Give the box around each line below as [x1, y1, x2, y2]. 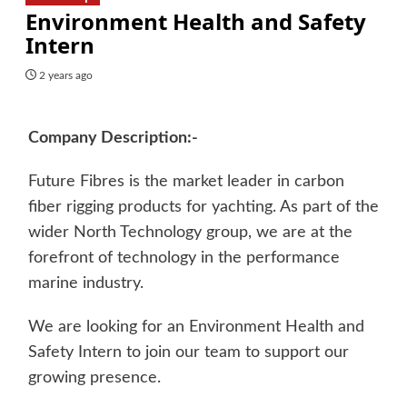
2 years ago [38, 69, 93, 81]
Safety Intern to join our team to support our [27, 343, 349, 361]
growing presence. [27, 369, 161, 386]
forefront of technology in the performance [27, 249, 340, 266]
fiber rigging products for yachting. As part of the [27, 198, 379, 215]
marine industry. [27, 274, 144, 292]
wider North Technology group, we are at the [27, 223, 352, 241]
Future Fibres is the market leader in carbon [27, 173, 344, 190]
